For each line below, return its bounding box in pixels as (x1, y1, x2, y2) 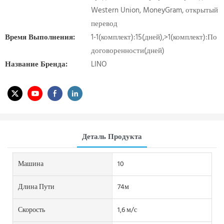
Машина (18, 158, 43, 170)
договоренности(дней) (91, 45, 164, 57)
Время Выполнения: (5, 31, 75, 43)
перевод (91, 18, 117, 30)
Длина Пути (18, 181, 54, 193)
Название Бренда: (5, 58, 67, 70)
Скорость (18, 204, 45, 216)
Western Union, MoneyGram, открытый (91, 4, 218, 16)
